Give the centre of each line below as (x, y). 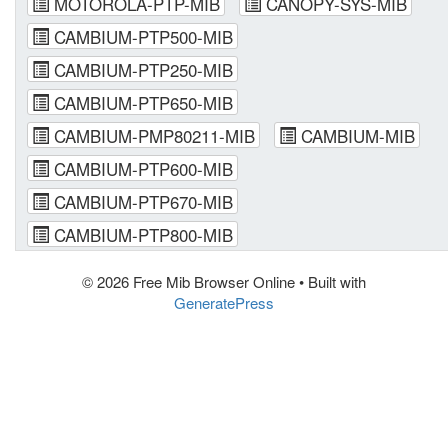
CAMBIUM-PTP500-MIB (141, 36)
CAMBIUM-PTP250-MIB (141, 69)
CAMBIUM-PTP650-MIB (141, 102)
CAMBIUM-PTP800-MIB (141, 234)
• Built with (330, 281)
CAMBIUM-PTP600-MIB (141, 168)
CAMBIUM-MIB (355, 135)
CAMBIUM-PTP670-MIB (141, 201)
